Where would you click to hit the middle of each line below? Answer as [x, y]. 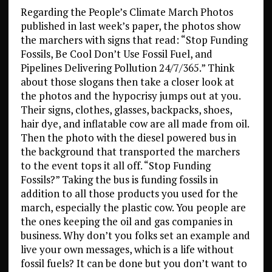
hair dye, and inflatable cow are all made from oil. [134, 124]
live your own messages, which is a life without [127, 249]
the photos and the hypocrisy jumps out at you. [130, 96]
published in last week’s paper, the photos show [130, 26]
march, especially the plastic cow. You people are [133, 207]
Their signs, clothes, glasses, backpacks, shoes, [126, 110]
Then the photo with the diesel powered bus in [128, 138]
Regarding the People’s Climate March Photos [127, 12]
